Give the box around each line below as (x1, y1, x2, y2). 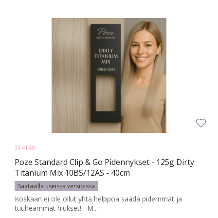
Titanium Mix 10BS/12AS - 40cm (15, 167, 130, 178)
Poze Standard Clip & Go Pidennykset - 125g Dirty (15, 156, 194, 167)
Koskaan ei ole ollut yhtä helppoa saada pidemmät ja (15, 194, 182, 203)
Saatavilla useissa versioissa (18, 182, 95, 190)
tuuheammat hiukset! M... (15, 203, 98, 213)
